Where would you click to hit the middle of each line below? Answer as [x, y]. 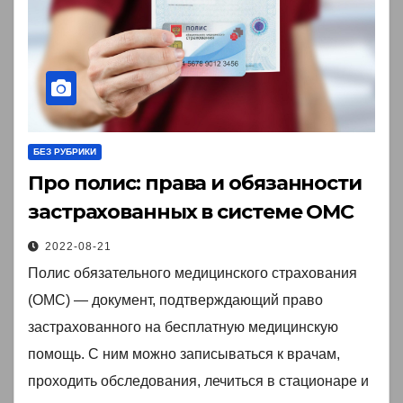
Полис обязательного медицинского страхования [193, 273]
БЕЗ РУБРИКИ [65, 152]
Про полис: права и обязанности [195, 184]
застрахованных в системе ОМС [191, 212]
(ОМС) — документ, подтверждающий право [175, 300]
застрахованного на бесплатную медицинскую [183, 327]
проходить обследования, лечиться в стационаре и [198, 381]
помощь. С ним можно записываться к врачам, [184, 354]
